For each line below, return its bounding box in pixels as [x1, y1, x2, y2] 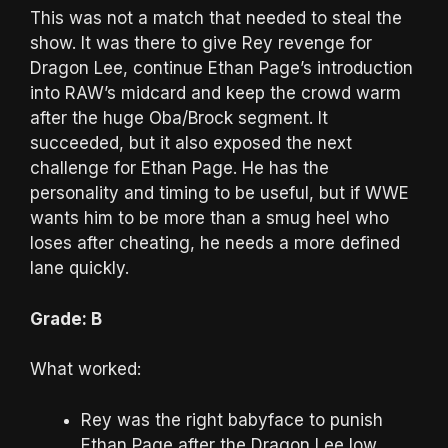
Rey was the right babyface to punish [81, 409, 383, 430]
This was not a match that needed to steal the [30, 8, 402, 29]
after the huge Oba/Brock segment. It [30, 108, 328, 129]
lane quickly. [30, 258, 129, 279]
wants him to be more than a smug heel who [30, 208, 389, 229]
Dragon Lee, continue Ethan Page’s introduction [30, 58, 413, 79]
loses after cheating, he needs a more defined [30, 233, 400, 254]
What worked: [30, 359, 141, 380]
